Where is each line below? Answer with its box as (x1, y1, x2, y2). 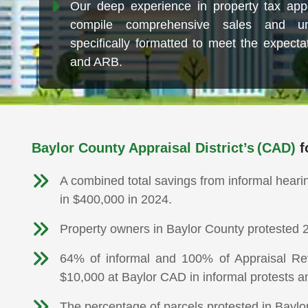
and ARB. (70, 55, 122, 69)
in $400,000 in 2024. (59, 192, 172, 206)
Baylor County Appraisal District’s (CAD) (31, 140, 296, 155)
